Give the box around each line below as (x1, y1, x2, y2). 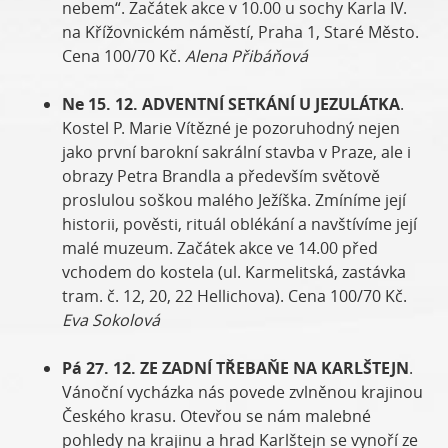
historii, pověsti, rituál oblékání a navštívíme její (62, 212, 418, 235)
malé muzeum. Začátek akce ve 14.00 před (62, 236, 379, 259)
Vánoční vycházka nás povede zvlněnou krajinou (62, 380, 424, 403)
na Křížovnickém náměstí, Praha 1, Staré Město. (62, 20, 420, 43)
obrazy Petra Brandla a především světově (62, 164, 381, 187)
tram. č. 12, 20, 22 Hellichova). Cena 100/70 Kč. (62, 284, 408, 307)
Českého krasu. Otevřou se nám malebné (62, 404, 372, 427)
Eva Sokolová (62, 308, 161, 331)
